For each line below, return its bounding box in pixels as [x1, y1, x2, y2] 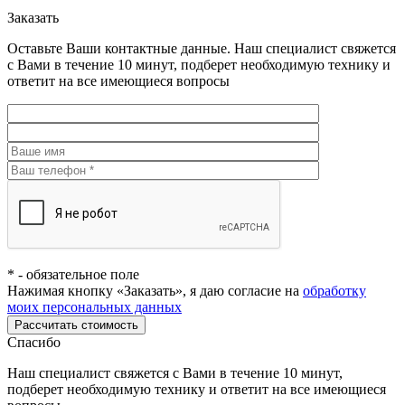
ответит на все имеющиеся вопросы [7, 73, 230, 89]
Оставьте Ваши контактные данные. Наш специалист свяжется [7, 41, 396, 57]
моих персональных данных [7, 299, 182, 316]
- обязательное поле [14, 267, 139, 283]
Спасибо [7, 334, 61, 351]
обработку [303, 283, 366, 299]
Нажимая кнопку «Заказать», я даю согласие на [7, 283, 303, 299]
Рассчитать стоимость [14, 318, 138, 333]
